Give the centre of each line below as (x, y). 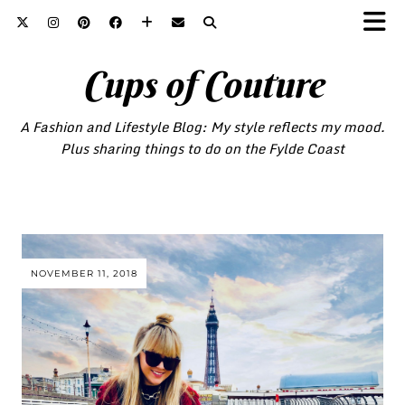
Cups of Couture (202, 85)
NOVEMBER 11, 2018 (84, 273)
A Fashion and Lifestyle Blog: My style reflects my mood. (202, 127)
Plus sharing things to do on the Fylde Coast (202, 148)
